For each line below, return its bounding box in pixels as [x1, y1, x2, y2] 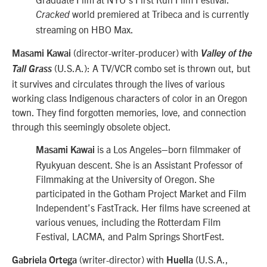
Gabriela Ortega [12, 255, 77, 265]
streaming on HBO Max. [36, 23, 133, 36]
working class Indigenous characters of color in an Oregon [12, 91, 247, 104]
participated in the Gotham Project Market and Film [36, 187, 246, 200]
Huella [166, 255, 193, 265]
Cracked [36, 10, 70, 20]
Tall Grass [12, 64, 52, 74]
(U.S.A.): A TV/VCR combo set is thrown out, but [52, 61, 250, 74]
